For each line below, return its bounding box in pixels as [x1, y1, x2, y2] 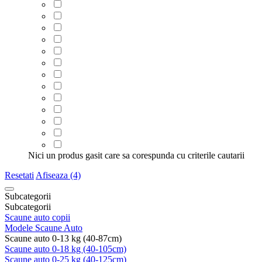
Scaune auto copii [5, 212, 70, 222]
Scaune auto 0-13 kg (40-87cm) [5, 233, 122, 243]
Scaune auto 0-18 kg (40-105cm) [5, 243, 126, 254]
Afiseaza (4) [36, 170, 81, 180]
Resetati [5, 170, 34, 180]
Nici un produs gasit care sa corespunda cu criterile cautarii [28, 150, 244, 160]
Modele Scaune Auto [5, 222, 82, 233]
